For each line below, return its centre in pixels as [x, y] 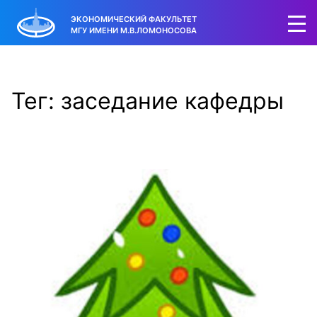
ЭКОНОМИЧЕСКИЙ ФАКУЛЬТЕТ [134, 19]
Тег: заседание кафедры [148, 101]
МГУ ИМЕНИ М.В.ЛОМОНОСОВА [134, 30]
